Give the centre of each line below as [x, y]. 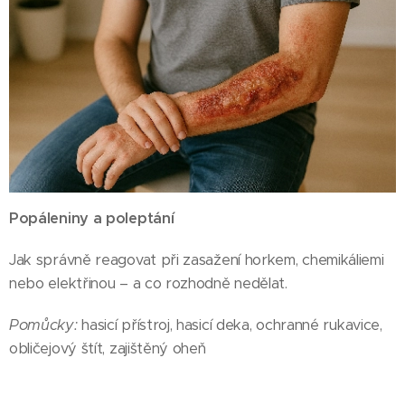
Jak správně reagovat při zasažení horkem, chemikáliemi [197, 259]
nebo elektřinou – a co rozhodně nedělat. [148, 283]
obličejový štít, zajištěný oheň [108, 348]
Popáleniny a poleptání [92, 218]
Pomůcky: [43, 325]
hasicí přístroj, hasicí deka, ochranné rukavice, [230, 325]
